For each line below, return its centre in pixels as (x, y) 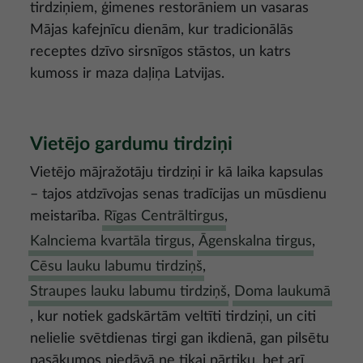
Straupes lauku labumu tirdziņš (128, 292)
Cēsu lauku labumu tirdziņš (116, 267)
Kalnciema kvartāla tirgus (111, 241)
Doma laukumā (282, 292)
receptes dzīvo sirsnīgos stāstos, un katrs (160, 52)
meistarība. (67, 216)
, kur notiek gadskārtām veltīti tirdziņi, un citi (173, 317)
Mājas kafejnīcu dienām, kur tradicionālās (162, 30)
